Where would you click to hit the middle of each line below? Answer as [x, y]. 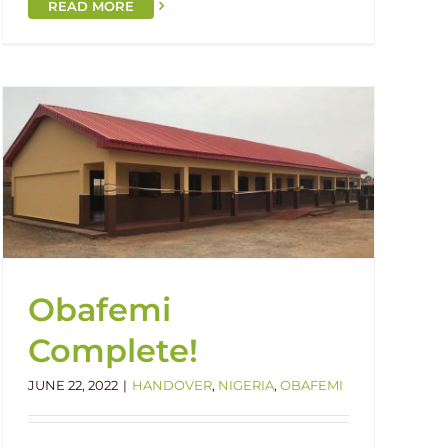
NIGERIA [246, 384]
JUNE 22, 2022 [73, 384]
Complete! [113, 350]
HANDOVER [172, 384]
